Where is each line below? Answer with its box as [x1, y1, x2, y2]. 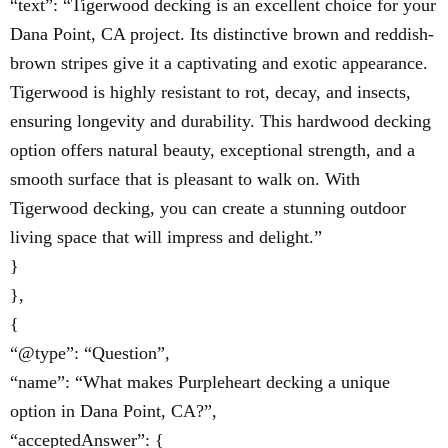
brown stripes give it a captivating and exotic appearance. [10, 53, 428, 73]
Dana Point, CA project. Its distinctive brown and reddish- [10, 24, 434, 44]
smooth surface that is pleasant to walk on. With [10, 169, 360, 189]
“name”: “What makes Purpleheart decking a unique [10, 372, 390, 392]
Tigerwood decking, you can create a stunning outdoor [10, 198, 406, 218]
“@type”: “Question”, [10, 343, 170, 363]
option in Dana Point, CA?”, [10, 401, 217, 421]
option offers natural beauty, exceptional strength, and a [10, 140, 415, 160]
